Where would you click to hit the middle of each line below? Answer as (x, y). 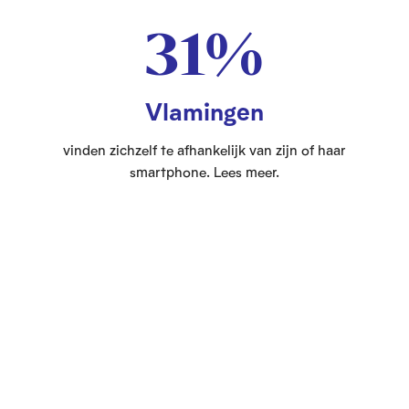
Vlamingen (204, 111)
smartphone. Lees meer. (204, 172)
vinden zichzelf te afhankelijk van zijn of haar (204, 150)
